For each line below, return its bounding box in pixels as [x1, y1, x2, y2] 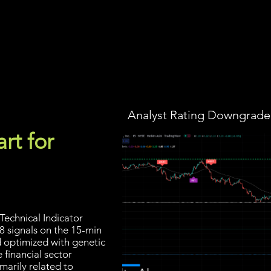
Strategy [70, 28, 102, 39]
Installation [120, 28, 161, 39]
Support [233, 28, 265, 39]
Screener [18, 28, 52, 39]
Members [179, 28, 215, 39]
